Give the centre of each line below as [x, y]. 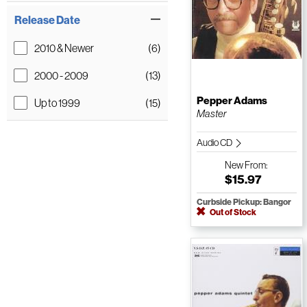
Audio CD [215, 143]
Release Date [47, 20]
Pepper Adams [232, 101]
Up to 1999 [57, 103]
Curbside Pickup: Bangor [244, 202]
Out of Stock [232, 212]
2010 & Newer [64, 48]
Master [211, 114]
